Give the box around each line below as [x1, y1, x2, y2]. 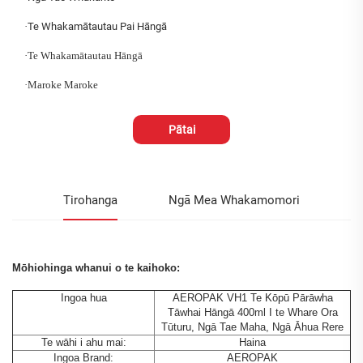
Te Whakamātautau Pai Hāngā [28, 20, 167, 33]
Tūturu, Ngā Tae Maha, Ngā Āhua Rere [161, 321, 344, 334]
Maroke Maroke [28, 79, 98, 92]
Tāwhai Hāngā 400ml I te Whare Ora [167, 306, 338, 319]
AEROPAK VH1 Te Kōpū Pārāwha [172, 292, 333, 305]
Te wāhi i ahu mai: [41, 336, 126, 349]
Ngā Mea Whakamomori [169, 193, 300, 208]
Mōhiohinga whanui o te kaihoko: [12, 262, 180, 275]
